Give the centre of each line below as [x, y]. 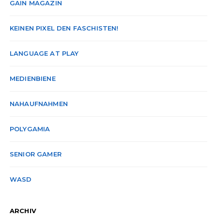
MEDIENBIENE [33, 78]
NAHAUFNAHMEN [39, 104]
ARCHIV [23, 211]
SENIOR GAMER [36, 154]
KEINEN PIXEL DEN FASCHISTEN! [64, 28]
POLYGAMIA [30, 129]
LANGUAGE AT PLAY [44, 53]
